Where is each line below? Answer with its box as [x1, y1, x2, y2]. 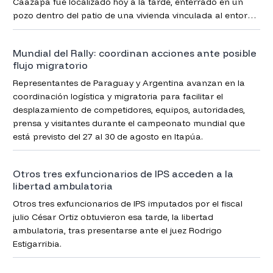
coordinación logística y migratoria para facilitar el [12, 90, 223, 102]
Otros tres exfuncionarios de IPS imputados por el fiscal [12, 197, 243, 209]
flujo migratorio [12, 58, 88, 71]
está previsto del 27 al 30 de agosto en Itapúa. [12, 130, 203, 142]
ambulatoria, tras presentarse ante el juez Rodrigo [12, 224, 222, 236]
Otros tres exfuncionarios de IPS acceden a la [12, 167, 233, 180]
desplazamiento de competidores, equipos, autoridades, [12, 104, 245, 115]
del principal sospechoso [12, 23, 115, 35]
